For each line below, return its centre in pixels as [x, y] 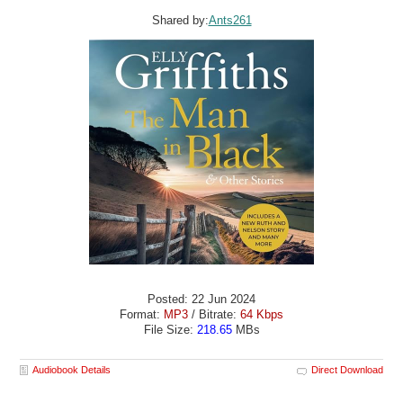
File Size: [170, 330]
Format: [142, 315]
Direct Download [347, 369]
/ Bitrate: [214, 315]
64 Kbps [262, 315]
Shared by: [180, 20]
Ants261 [230, 20]
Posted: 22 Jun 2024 [201, 300]
